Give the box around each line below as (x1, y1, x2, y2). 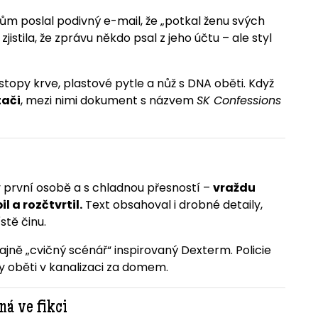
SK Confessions (196, 92, 281, 109)
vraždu (212, 180, 256, 197)
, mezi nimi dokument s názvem (20, 92, 197, 109)
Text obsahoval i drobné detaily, (82, 197, 263, 214)
